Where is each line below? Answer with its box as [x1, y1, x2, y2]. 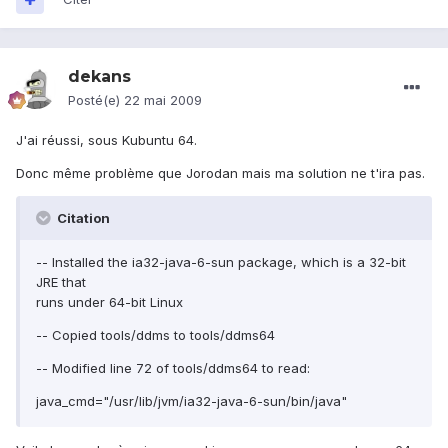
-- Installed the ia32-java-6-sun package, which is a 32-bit [36, 254, 406, 271]
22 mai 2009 [124, 92, 202, 109]
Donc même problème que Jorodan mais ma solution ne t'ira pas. [16, 165, 425, 182]
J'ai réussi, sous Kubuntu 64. [16, 132, 197, 149]
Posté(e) [68, 92, 124, 109]
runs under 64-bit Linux [36, 294, 183, 311]
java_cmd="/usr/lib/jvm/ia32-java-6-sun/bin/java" [36, 393, 347, 410]
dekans [68, 67, 131, 87]
